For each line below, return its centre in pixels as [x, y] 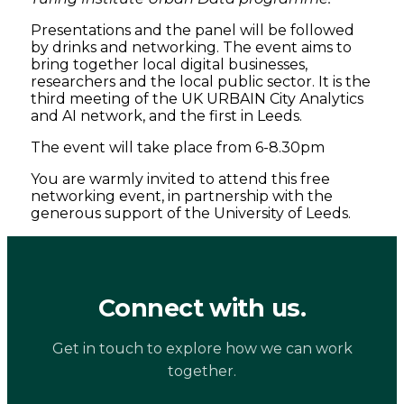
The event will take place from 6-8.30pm [178, 148]
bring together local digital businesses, [170, 65]
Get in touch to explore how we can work [202, 349]
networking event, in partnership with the [182, 197]
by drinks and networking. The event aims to [192, 48]
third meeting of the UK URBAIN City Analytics [197, 99]
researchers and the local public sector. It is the [201, 82]
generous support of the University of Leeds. [191, 214]
